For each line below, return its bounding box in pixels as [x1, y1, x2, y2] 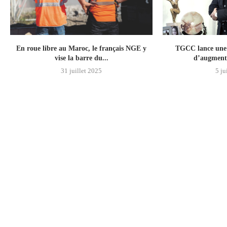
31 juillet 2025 [61, 66, 102, 74]
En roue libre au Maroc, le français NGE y [16, 44, 147, 52]
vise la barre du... [54, 54, 108, 62]
